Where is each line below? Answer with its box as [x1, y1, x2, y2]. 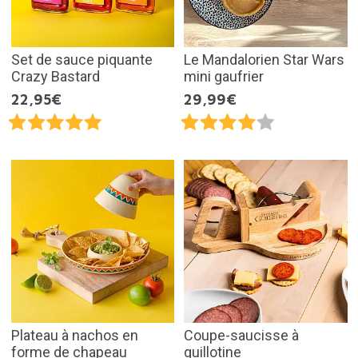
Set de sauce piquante [10, 50, 153, 68]
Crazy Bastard [10, 67, 100, 85]
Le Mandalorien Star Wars [184, 50, 344, 68]
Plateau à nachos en [10, 327, 138, 344]
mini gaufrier [184, 67, 264, 85]
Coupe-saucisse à [184, 327, 299, 344]
